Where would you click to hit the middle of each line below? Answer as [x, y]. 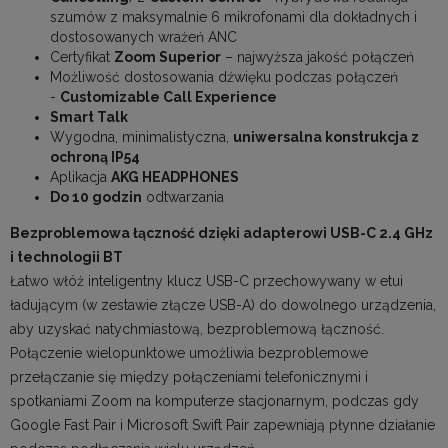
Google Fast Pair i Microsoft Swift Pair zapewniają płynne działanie [222, 425]
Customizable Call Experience [168, 97]
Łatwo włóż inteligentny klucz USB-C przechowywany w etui [206, 281]
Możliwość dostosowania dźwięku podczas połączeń [224, 77]
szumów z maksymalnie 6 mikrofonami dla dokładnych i [233, 17]
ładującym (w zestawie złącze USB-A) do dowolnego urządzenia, [223, 305]
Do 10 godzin [96, 197]
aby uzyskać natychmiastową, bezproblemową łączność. [197, 329]
